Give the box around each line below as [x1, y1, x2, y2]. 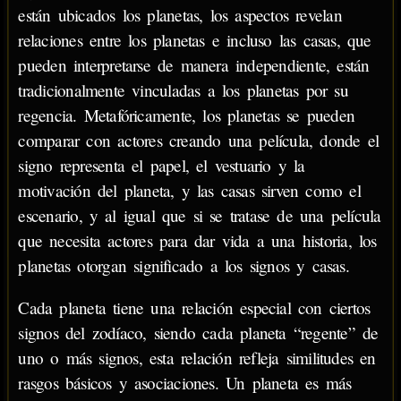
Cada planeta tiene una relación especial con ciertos [18, 296, 371, 320]
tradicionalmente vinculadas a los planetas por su [18, 79, 348, 102]
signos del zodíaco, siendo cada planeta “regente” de [18, 321, 379, 345]
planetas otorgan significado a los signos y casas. [18, 254, 349, 277]
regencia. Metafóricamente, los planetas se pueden [18, 104, 355, 127]
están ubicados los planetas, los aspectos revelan [18, 4, 342, 27]
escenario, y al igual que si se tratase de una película [18, 204, 381, 227]
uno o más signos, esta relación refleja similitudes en [18, 346, 376, 370]
